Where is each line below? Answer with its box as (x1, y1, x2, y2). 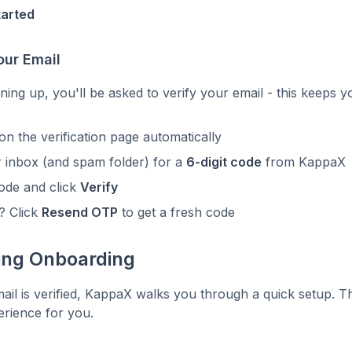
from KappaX (262, 154, 346, 170)
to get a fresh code (118, 204, 235, 220)
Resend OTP (42, 204, 118, 220)
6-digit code (186, 154, 262, 170)
